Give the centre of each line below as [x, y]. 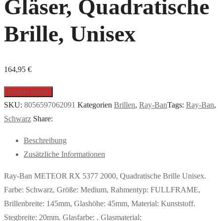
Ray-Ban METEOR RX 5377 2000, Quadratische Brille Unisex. [105, 176]
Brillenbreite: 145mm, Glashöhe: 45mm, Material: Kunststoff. [100, 204]
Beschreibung [45, 141]
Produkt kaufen [28, 92]
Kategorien [96, 105]
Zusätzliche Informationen [64, 154]
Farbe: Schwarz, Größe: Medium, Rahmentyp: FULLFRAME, [102, 190]
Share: [43, 119]
